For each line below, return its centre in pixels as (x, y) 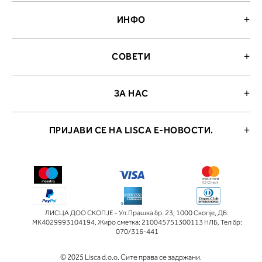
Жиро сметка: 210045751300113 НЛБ (157, 223)
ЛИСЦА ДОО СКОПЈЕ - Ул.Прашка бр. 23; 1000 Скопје (130, 213)
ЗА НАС (131, 94)
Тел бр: (231, 223)
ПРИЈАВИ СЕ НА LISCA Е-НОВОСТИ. (131, 130)
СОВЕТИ (131, 57)
